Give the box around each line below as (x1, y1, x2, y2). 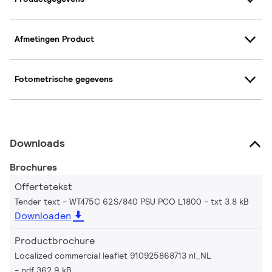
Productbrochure (15, 234, 95, 247)
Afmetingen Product (15, 33, 94, 45)
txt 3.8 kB (211, 195, 249, 207)
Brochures (10, 160, 57, 174)
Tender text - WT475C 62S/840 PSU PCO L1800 (15, 195, 202, 207)
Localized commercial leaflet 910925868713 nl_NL (15, 250, 211, 261)
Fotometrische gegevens (15, 73, 113, 85)
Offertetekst (15, 180, 72, 193)
